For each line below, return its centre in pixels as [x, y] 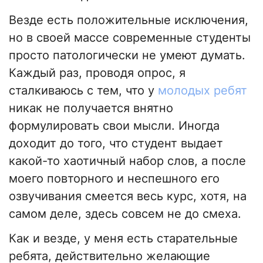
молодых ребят [203, 91]
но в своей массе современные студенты [130, 38]
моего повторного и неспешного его [114, 179]
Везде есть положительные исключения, [129, 20]
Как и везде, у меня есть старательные [123, 239]
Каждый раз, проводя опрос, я [97, 73]
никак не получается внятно [91, 108]
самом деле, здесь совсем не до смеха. [125, 214]
